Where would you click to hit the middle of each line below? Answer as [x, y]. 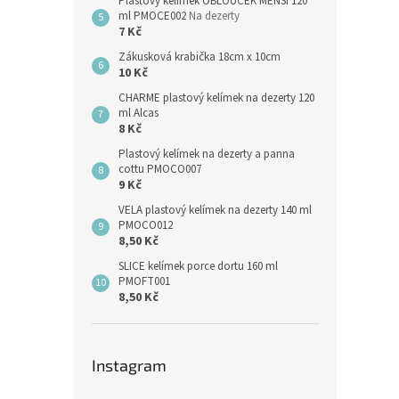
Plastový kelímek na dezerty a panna [207, 154]
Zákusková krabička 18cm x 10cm [199, 57]
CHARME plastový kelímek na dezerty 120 [216, 98]
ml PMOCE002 [154, 16]
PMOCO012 [146, 225]
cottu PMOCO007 [160, 169]
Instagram [129, 365]
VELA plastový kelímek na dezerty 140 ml [215, 210]
